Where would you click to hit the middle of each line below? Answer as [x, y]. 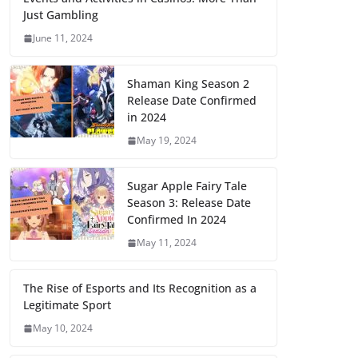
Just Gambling [61, 15]
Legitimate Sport [67, 305]
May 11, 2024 [167, 243]
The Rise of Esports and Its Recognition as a [140, 288]
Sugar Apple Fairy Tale [187, 186]
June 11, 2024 [63, 38]
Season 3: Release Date [189, 203]
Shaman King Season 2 [188, 84]
